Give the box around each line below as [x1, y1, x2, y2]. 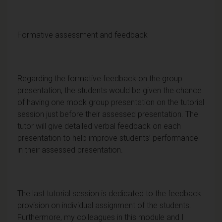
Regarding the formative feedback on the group [17, 73, 182, 83]
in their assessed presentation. [17, 145, 123, 155]
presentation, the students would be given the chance [17, 85, 202, 95]
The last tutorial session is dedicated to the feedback [17, 188, 201, 198]
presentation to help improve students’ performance [17, 133, 198, 143]
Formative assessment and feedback [17, 30, 148, 40]
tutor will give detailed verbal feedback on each [17, 121, 181, 131]
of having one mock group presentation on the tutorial [17, 97, 204, 107]
